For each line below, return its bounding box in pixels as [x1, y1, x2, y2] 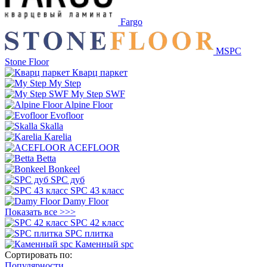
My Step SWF [71, 88, 125, 99]
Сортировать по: [5, 249, 72, 260]
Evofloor [50, 110, 83, 120]
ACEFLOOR [68, 142, 120, 153]
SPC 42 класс [70, 217, 124, 228]
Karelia [44, 131, 72, 142]
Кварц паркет [72, 67, 128, 77]
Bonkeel [48, 163, 80, 174]
